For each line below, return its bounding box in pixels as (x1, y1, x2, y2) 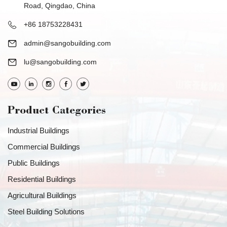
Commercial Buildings (8, 142, 80, 152)
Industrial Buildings (8, 126, 69, 135)
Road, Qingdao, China (24, 2, 95, 10)
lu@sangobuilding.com (24, 58, 97, 66)
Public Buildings (8, 159, 60, 168)
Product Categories (8, 106, 106, 118)
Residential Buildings (8, 175, 76, 184)
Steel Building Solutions (8, 207, 85, 216)
